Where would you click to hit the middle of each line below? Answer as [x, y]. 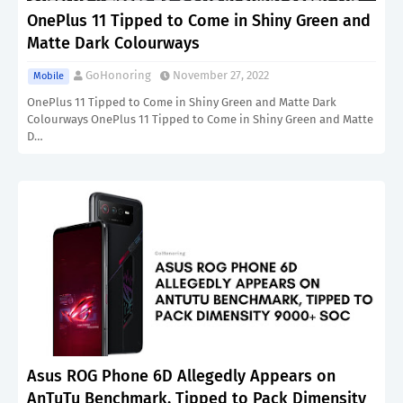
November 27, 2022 [221, 75]
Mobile [49, 76]
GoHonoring [118, 75]
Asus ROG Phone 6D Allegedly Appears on [181, 376]
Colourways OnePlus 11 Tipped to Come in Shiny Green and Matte [200, 119]
